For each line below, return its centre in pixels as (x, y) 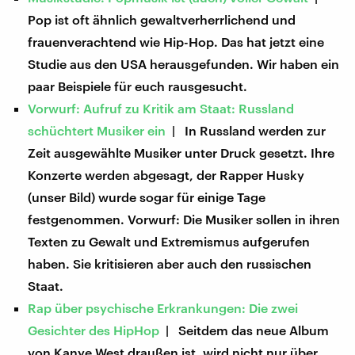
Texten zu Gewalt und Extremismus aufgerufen (169, 241)
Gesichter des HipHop (94, 330)
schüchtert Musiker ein (97, 130)
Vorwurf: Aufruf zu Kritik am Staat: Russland (161, 108)
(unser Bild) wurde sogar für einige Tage (147, 197)
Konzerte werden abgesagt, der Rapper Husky (166, 174)
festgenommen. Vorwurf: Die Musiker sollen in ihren (184, 219)
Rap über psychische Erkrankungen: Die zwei (163, 307)
